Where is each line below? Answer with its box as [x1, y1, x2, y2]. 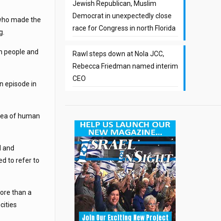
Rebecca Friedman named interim [72, 62, 178, 70]
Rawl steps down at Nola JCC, [72, 49, 164, 58]
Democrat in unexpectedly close [72, 11, 172, 20]
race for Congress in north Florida [72, 24, 176, 32]
